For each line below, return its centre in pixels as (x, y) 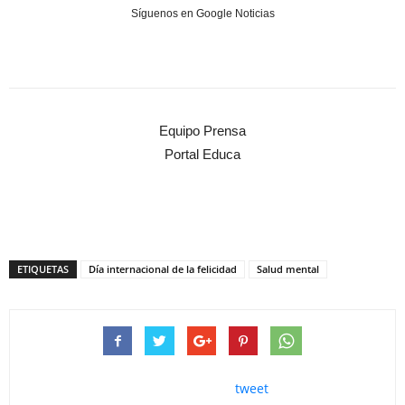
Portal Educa (202, 155)
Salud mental (288, 269)
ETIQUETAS (43, 269)
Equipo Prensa (202, 131)
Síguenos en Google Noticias (202, 14)
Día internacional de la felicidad (163, 269)
